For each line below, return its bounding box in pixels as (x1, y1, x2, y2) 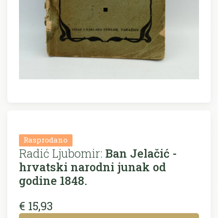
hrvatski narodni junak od (19, 159, 166, 174)
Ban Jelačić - (102, 145, 177, 161)
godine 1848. (19, 172, 87, 188)
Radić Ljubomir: (19, 145, 102, 161)
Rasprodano (23, 135, 68, 145)
